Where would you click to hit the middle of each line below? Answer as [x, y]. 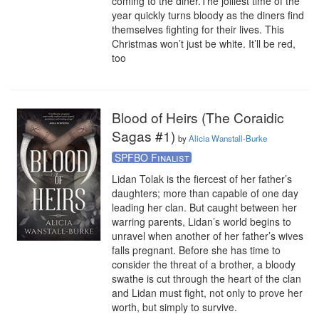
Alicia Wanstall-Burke [228, 138]
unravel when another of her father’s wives [208, 236]
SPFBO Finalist [152, 157]
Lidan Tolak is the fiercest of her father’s [202, 179]
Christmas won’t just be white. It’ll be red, [204, 43]
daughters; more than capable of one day [205, 193]
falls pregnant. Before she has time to [196, 250]
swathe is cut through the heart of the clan [206, 278]
